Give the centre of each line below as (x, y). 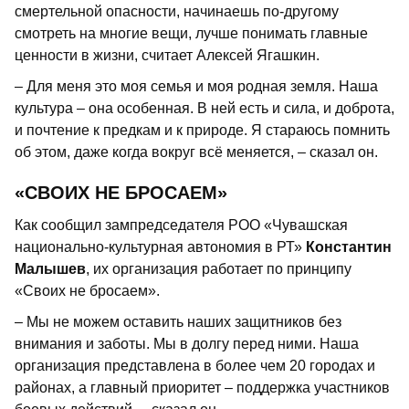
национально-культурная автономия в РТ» (160, 246)
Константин (349, 246)
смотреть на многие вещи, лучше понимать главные (191, 33)
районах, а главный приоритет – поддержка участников (202, 387)
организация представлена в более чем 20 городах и (195, 365)
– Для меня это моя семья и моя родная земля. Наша (196, 86)
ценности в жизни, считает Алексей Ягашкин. (167, 55)
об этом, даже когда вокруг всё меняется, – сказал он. (196, 152)
